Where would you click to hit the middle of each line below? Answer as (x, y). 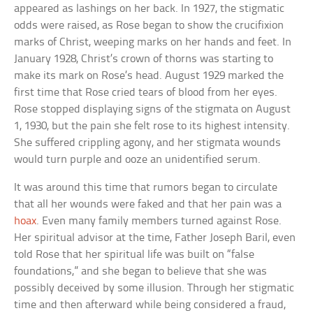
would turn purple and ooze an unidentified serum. (138, 160)
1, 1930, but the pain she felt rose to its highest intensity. (152, 126)
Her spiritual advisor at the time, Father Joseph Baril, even (155, 238)
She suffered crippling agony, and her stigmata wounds (148, 143)
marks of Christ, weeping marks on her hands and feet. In (153, 43)
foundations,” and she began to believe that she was (141, 272)
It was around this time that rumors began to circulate (146, 188)
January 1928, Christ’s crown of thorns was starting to (144, 59)
